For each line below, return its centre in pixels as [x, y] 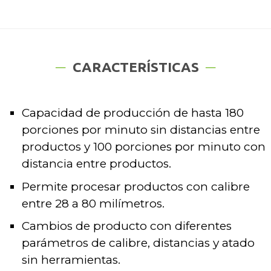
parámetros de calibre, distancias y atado [138, 243]
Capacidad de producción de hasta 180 [132, 113]
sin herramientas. [71, 260]
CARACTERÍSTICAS [135, 67]
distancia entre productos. [96, 164]
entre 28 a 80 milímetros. [93, 203]
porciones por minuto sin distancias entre [141, 130]
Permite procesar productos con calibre [135, 186]
